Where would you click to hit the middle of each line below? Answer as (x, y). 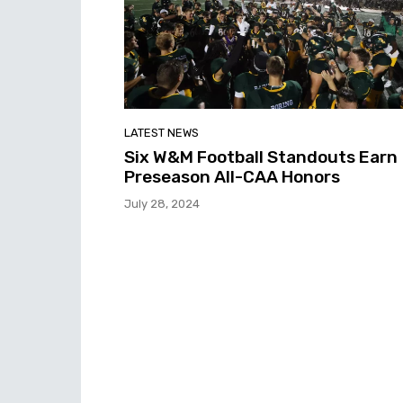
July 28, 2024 (162, 204)
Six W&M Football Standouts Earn (261, 157)
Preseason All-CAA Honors (232, 177)
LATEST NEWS (161, 133)
